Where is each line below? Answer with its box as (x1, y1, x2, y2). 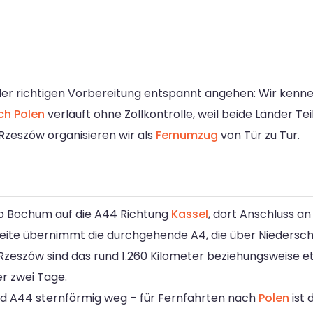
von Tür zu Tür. (218, 127, 300, 143)
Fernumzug (156, 127, 218, 143)
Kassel (171, 206, 208, 222)
